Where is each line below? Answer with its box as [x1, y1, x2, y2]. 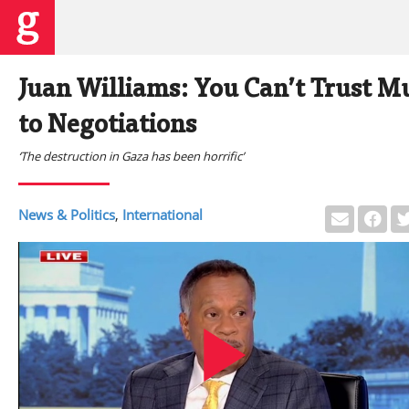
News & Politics [18, 205, 115, 224]
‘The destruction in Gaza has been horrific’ [18, 148, 244, 164]
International [122, 205, 203, 224]
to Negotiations [18, 114, 196, 139]
